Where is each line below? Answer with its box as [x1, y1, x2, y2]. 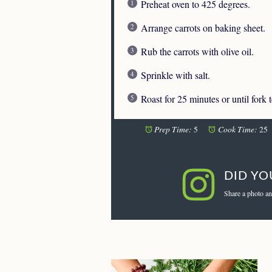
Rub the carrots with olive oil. [141, 44, 254, 58]
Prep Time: [154, 123, 192, 135]
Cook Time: [217, 123, 257, 135]
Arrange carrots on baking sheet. [141, 21, 265, 34]
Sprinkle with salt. [141, 68, 210, 81]
